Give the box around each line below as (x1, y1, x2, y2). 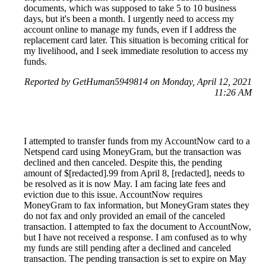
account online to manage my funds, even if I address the (24, 24, 236, 34)
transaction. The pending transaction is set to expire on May (24, 253, 246, 264)
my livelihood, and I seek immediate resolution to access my (24, 45, 248, 56)
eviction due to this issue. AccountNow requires (24, 189, 202, 199)
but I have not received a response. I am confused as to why (24, 232, 247, 242)
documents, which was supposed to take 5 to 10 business (24, 2, 236, 13)
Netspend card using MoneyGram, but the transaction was (24, 146, 241, 157)
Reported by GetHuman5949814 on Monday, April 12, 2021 (24, 76, 252, 87)
